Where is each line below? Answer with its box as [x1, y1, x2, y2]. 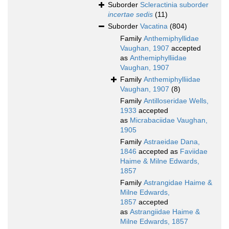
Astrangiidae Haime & [130, 208, 200, 216]
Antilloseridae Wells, [144, 97, 209, 105]
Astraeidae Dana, [144, 138, 200, 146]
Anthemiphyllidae [144, 34, 199, 43]
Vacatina [140, 22, 168, 31]
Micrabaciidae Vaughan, [130, 116, 208, 125]
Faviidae [180, 147, 208, 156]
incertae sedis [108, 10, 153, 19]
